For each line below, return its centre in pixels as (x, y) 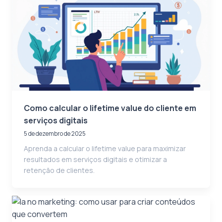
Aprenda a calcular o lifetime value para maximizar (105, 148)
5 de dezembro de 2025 (55, 133)
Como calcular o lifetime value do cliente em (110, 108)
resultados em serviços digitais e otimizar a (95, 159)
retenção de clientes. (59, 170)
